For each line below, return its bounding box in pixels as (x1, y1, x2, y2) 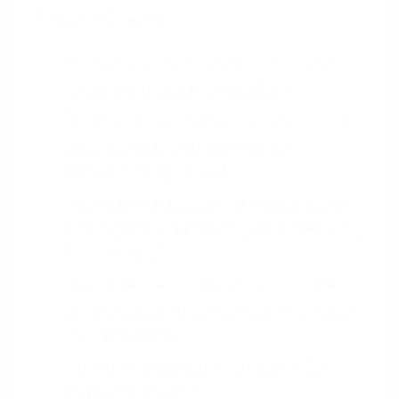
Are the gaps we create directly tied (64, 53, 347, 73)
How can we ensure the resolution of (64, 191, 351, 212)
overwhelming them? (64, 161, 226, 182)
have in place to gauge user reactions (64, 300, 355, 321)
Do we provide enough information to (64, 110, 351, 130)
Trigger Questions (36, 9, 189, 29)
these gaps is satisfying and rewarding (64, 217, 363, 238)
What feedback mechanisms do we (64, 274, 336, 295)
